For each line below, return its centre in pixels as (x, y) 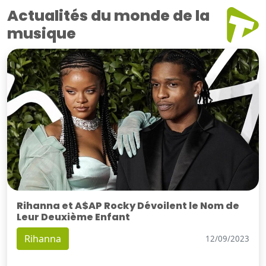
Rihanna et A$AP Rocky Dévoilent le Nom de (128, 206)
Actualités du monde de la (108, 16)
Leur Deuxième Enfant (73, 217)
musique (42, 34)
